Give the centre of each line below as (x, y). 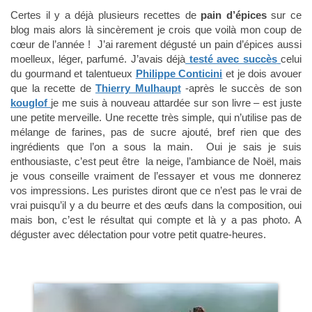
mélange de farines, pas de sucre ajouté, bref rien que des (156, 132)
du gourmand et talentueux (71, 73)
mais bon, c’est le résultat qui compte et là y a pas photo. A (156, 220)
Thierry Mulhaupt (138, 88)
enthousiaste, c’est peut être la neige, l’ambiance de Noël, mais (156, 161)
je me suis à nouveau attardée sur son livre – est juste (176, 103)
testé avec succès (231, 59)
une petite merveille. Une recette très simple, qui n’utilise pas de (156, 117)
